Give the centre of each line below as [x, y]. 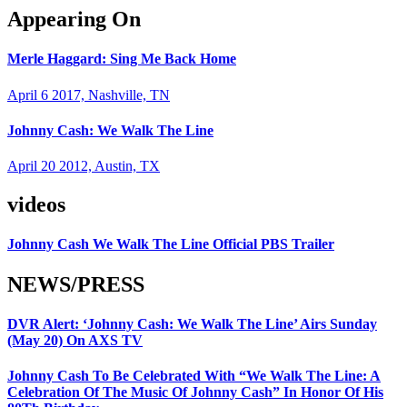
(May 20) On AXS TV [75, 340]
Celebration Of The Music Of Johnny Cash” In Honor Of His [195, 392]
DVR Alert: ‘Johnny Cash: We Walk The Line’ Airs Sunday [192, 323]
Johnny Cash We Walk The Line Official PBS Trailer [171, 244]
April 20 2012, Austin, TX [84, 166]
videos [36, 205]
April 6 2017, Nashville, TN [89, 94]
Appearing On [74, 20]
